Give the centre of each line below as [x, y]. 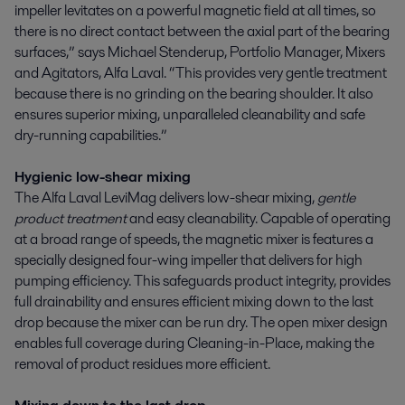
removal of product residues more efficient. [142, 364]
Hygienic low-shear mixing [103, 177]
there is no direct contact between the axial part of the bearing [202, 32]
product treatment [71, 219]
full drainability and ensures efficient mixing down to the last [194, 302]
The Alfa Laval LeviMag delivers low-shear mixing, [166, 198]
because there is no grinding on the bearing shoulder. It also [194, 94]
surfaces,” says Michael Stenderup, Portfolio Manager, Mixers [200, 52]
